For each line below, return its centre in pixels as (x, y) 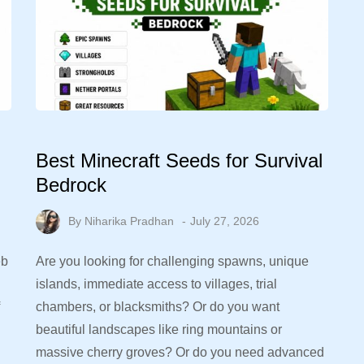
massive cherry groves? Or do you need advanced (180, 352)
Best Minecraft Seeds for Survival (179, 160)
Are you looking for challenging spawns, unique (172, 261)
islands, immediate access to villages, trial (156, 284)
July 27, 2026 (225, 221)
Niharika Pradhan (129, 221)
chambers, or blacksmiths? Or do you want (158, 306)
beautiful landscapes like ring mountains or (159, 329)
